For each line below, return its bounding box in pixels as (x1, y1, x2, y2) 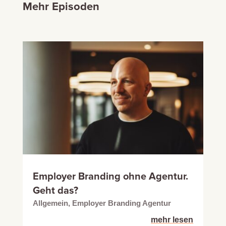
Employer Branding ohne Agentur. (32, 171, 188, 183)
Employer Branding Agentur (72, 199, 171, 208)
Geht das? (32, 185, 78, 197)
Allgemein (32, 199, 68, 208)
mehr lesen (151, 215, 194, 224)
